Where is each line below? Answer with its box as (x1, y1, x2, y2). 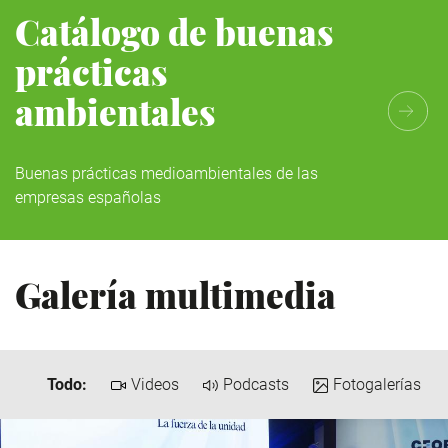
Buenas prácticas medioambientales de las (15, 163, 318, 183)
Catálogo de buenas (15, 7, 334, 55)
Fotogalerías (333, 374, 421, 394)
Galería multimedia (15, 270, 336, 318)
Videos (131, 374, 179, 394)
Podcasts (223, 374, 289, 394)
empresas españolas (15, 187, 161, 207)
